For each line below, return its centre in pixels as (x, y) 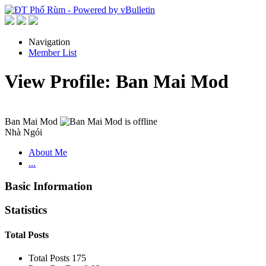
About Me (48, 152)
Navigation (49, 42)
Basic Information (49, 186)
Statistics (26, 210)
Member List (53, 53)
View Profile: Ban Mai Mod (117, 82)
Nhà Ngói (23, 132)
